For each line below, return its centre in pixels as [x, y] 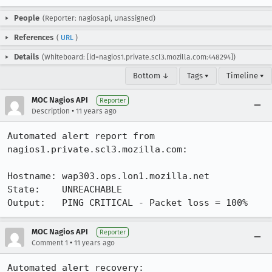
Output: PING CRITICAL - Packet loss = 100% [127, 203]
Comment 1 [50, 243]
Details [26, 57]
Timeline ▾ [245, 76]
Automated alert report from [81, 136]
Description [51, 111]
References [34, 37]
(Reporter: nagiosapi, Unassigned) [99, 18]
